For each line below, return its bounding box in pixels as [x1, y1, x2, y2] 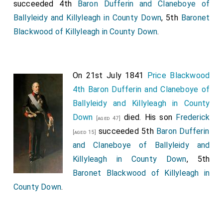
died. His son [120, 112, 176, 122]
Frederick [176, 112, 210, 122]
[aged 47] [93, 115, 120, 121]
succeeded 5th [96, 126, 157, 136]
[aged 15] [72, 129, 96, 135]
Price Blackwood [147, 71, 210, 80]
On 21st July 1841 [72, 71, 147, 80]
